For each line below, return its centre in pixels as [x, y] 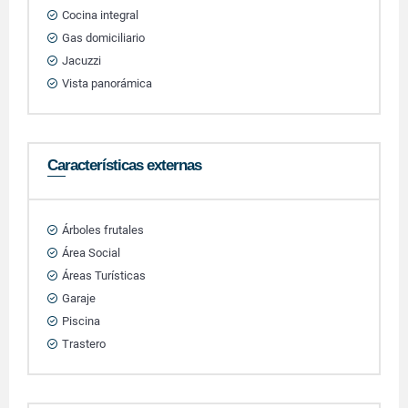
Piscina [81, 321]
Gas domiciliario [103, 38]
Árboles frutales [103, 230]
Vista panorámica [107, 83]
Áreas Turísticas [104, 275]
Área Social [91, 253]
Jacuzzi [82, 61]
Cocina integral [100, 15]
